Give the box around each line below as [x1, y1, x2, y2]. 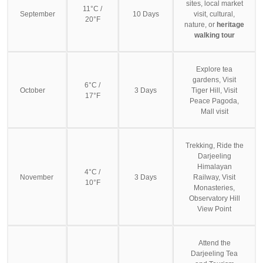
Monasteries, [194, 183, 235, 192]
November [20, 173, 53, 181]
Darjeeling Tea [191, 249, 238, 258]
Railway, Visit [193, 173, 235, 181]
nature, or [184, 20, 217, 29]
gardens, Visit [193, 75, 236, 84]
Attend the [198, 238, 231, 247]
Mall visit [200, 107, 228, 116]
